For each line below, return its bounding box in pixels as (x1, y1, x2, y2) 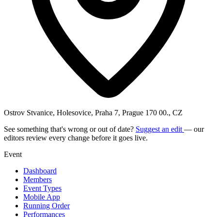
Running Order (23, 201, 70, 210)
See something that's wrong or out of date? (4, 124, 136, 133)
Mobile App (23, 192, 60, 201)
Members (23, 175, 52, 184)
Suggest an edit (136, 124, 184, 133)
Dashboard (23, 166, 57, 175)
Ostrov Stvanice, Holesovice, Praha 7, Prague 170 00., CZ (4, 108, 183, 117)
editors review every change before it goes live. (4, 133, 148, 142)
